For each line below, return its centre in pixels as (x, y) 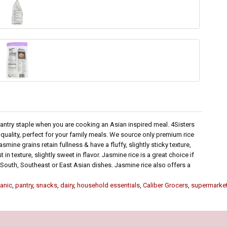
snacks (47, 185)
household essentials (108, 185)
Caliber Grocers (165, 185)
